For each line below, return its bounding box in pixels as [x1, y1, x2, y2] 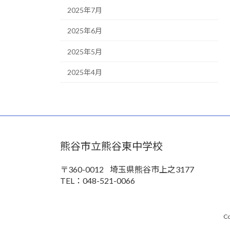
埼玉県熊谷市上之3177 [110, 164, 194, 175]
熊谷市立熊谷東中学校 [60, 140, 163, 152]
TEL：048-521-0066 [60, 176, 135, 186]
